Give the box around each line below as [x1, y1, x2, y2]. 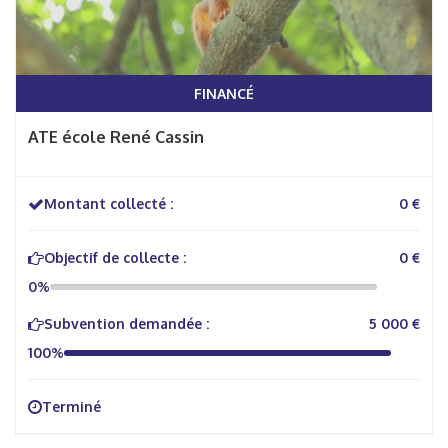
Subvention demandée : [44, 315, 209, 332]
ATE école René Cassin [28, 127, 204, 147]
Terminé [42, 398, 101, 415]
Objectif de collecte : [44, 249, 186, 266]
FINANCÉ [194, 85, 254, 102]
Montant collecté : [44, 195, 173, 212]
